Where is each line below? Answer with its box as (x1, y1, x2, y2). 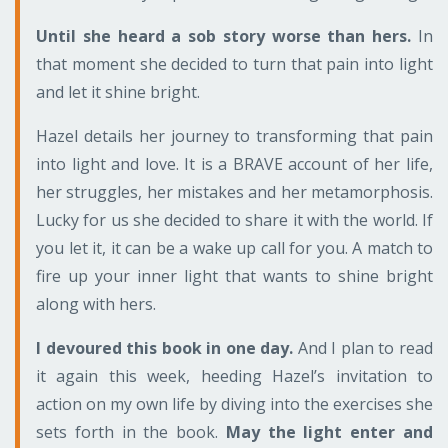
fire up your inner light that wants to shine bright (36, 264, 433, 287)
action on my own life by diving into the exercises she (36, 392, 433, 415)
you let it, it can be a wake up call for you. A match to (36, 236, 433, 259)
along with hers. (36, 292, 156, 315)
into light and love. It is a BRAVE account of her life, (36, 152, 433, 175)
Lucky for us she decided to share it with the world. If (36, 208, 433, 231)
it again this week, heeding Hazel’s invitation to (36, 364, 433, 387)
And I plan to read (293, 336, 434, 359)
